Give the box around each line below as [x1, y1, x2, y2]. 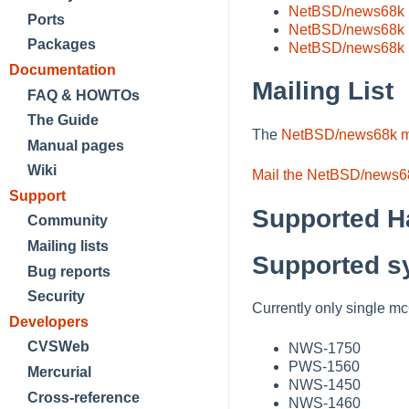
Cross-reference [27, 389, 140, 405]
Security [27, 288, 85, 305]
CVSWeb [27, 339, 89, 355]
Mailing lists [27, 238, 109, 255]
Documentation [9, 61, 116, 78]
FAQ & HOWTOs [27, 87, 140, 103]
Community [27, 213, 108, 229]
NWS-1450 [288, 377, 361, 393]
